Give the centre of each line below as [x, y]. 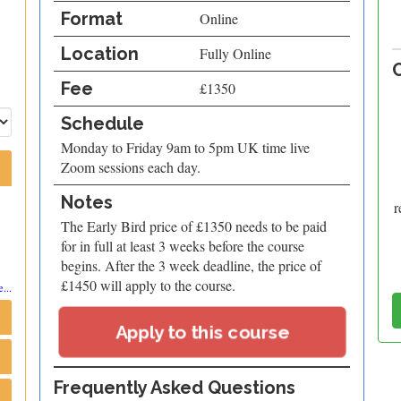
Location [99, 54]
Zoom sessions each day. [130, 167]
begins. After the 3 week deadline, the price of [191, 265]
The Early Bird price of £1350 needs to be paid [193, 226]
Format [91, 19]
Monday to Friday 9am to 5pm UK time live [185, 147]
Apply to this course [202, 332]
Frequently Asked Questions [174, 388]
